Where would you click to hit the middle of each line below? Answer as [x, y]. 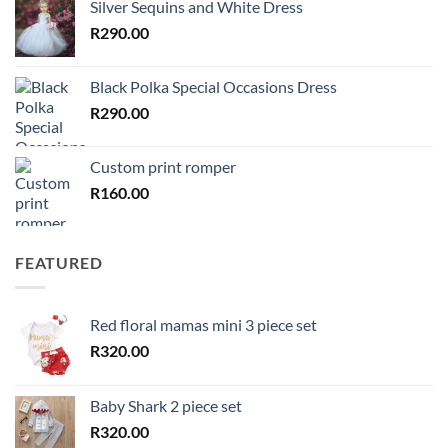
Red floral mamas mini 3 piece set [203, 324]
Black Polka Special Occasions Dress [213, 87]
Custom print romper [163, 167]
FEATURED [59, 263]
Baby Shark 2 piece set [166, 405]
